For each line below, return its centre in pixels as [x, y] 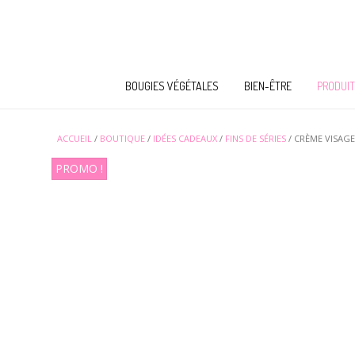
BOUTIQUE [122, 138]
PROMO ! [79, 168]
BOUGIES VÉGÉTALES [172, 86]
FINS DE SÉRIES [256, 138]
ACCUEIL [74, 138]
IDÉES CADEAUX [185, 138]
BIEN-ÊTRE [267, 86]
